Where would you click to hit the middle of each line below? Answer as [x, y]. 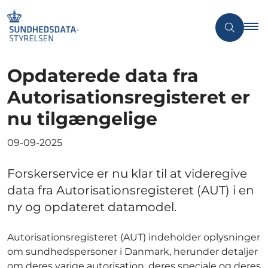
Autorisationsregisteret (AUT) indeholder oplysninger [134, 237]
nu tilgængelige [82, 118]
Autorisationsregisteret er [129, 97]
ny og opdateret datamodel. [92, 207]
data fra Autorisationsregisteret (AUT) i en [131, 190]
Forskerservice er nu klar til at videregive [127, 173]
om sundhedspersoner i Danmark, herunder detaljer [133, 251]
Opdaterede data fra [103, 75]
